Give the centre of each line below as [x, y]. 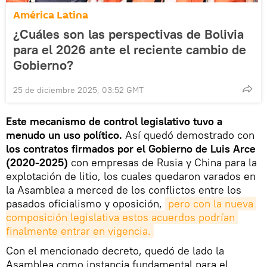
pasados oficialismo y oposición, [86, 203]
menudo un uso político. [66, 135]
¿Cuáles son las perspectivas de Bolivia [128, 34]
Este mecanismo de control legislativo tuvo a [114, 121]
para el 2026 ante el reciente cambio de [130, 49]
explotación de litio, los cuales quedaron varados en [131, 176]
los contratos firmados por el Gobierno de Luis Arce [131, 148]
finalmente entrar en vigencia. [78, 231]
